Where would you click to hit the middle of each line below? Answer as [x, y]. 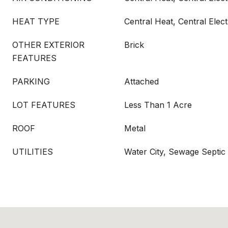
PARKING [31, 81]
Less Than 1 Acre [158, 105]
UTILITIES [33, 152]
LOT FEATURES [44, 105]
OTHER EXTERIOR [48, 45]
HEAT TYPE [36, 21]
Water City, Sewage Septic [175, 152]
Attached [141, 81]
